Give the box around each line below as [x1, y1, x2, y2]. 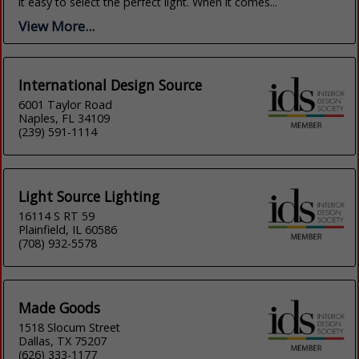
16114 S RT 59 [18, 208, 95, 224]
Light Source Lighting [18, 187, 160, 207]
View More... [18, 17, 95, 36]
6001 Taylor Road [18, 97, 113, 113]
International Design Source [18, 75, 203, 95]
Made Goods [18, 298, 101, 318]
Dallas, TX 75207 [18, 333, 107, 349]
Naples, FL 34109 [18, 111, 111, 127]
